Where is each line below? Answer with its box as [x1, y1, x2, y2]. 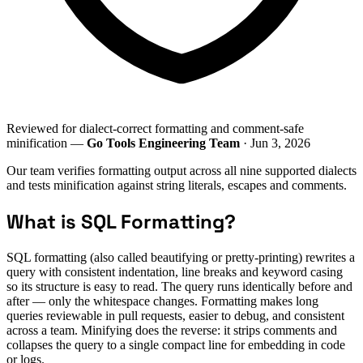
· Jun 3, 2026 [240, 135, 310, 150]
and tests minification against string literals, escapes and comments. [6, 177, 347, 192]
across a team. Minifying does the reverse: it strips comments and [6, 322, 337, 337]
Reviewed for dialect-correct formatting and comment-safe [6, 121, 304, 135]
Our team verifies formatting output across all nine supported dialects [6, 163, 357, 177]
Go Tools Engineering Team [87, 135, 240, 150]
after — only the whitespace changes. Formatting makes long [6, 293, 318, 308]
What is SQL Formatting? [6, 208, 236, 234]
